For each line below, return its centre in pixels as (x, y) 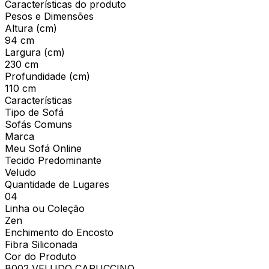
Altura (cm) (31, 28)
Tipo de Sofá (34, 112)
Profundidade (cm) (47, 76)
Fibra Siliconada (41, 244)
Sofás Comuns (38, 124)
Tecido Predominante (53, 160)
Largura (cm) (35, 52)
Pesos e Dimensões (49, 16)
